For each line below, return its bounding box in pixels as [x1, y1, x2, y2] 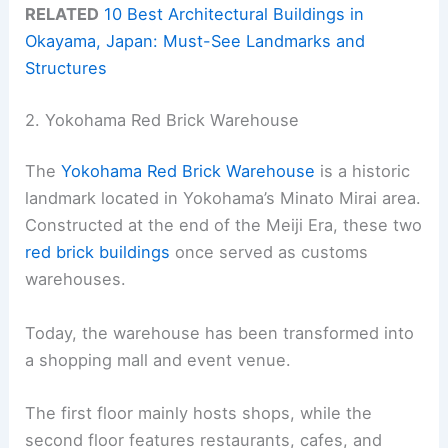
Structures [25, 58, 108, 79]
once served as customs [170, 242, 369, 263]
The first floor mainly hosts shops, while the [25, 402, 373, 423]
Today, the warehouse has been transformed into [25, 322, 415, 343]
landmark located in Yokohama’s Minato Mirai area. [25, 188, 422, 209]
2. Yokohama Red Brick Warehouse [25, 109, 300, 130]
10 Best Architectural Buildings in [104, 4, 365, 25]
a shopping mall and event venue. [25, 349, 292, 370]
